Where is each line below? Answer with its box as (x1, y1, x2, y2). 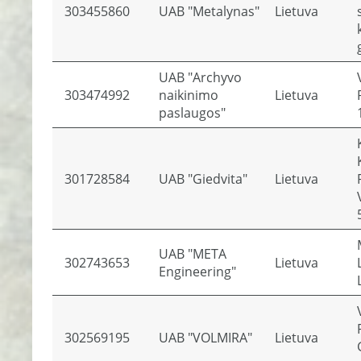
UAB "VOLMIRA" (159, 329, 252, 346)
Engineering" (159, 263, 236, 280)
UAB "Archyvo (159, 68, 242, 86)
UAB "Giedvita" (159, 170, 247, 188)
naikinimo (159, 86, 218, 104)
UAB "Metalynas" (159, 2, 259, 20)
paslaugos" (159, 104, 226, 122)
